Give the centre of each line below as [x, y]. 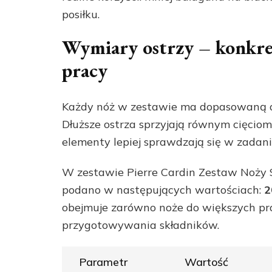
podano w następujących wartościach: [163, 190]
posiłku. [81, 14]
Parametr [103, 262]
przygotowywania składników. [141, 225]
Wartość [206, 262]
